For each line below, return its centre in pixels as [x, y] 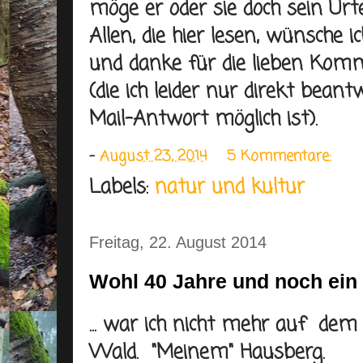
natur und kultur [230, 188]
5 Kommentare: [282, 156]
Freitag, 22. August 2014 [178, 242]
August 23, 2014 [154, 156]
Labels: [122, 188]
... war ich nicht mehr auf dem [223, 325]
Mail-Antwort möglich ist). [203, 120]
